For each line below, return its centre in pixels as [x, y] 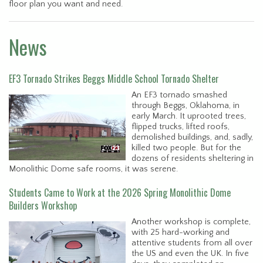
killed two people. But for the [186, 148]
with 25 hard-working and [181, 232]
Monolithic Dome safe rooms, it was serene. [93, 169]
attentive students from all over [192, 243]
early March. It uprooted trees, [189, 116]
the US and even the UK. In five [190, 253]
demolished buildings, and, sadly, [192, 137]
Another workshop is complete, [191, 222]
